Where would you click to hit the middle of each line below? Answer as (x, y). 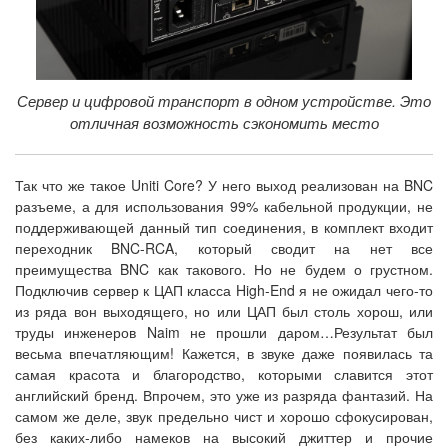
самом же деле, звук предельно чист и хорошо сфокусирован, (224, 415)
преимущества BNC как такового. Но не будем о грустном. (224, 268)
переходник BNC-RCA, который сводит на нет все (224, 247)
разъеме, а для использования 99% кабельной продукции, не (224, 205)
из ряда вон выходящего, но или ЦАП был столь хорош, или (224, 310)
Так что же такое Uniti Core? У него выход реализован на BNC (224, 184)
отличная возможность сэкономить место (224, 122)
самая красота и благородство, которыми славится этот (224, 373)
